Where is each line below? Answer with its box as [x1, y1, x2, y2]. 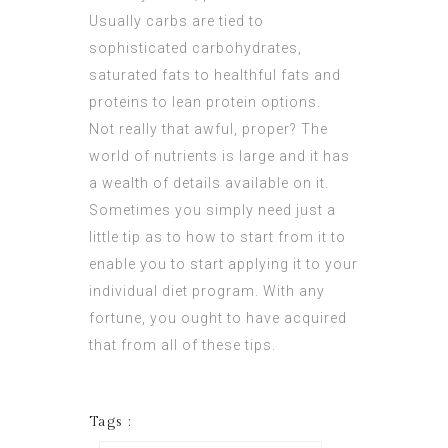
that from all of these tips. [89, 337, 276, 354]
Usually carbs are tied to [89, 13, 264, 30]
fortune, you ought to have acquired [89, 310, 347, 327]
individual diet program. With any [89, 283, 325, 300]
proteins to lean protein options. [89, 94, 321, 111]
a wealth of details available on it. [89, 175, 329, 192]
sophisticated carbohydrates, [89, 40, 302, 57]
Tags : [89, 414, 131, 431]
